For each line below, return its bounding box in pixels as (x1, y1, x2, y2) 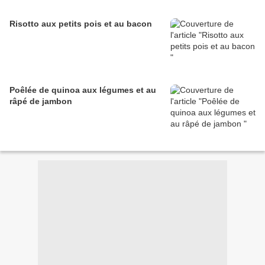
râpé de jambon (9, 96, 72, 106)
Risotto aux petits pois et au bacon (9, 19, 152, 29)
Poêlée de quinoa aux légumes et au (9, 85, 156, 95)
